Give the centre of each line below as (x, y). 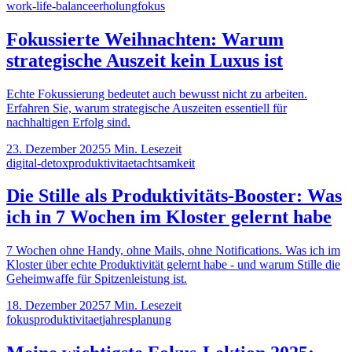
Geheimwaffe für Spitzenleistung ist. (97, 279)
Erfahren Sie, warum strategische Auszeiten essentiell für (147, 108)
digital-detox (37, 163)
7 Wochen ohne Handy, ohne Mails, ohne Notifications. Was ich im (173, 251)
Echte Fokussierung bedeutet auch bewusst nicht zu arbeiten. (157, 93)
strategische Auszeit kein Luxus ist (145, 60)
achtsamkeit (166, 163)
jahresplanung (137, 320)
